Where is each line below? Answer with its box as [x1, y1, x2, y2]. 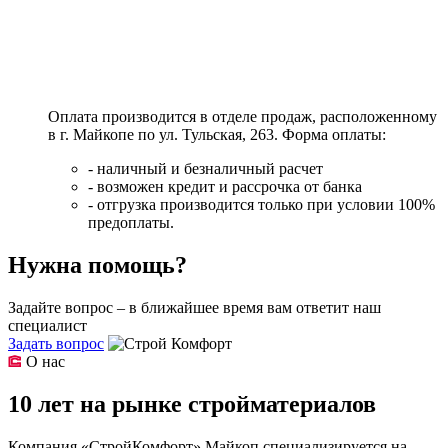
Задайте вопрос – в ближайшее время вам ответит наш [8, 299, 381, 317]
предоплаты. [88, 214, 174, 232]
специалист [8, 317, 87, 335]
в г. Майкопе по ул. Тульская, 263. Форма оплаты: [48, 126, 386, 144]
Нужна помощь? [8, 252, 187, 279]
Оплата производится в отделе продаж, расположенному [48, 108, 437, 126]
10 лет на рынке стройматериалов [8, 390, 376, 417]
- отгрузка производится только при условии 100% [88, 196, 435, 214]
